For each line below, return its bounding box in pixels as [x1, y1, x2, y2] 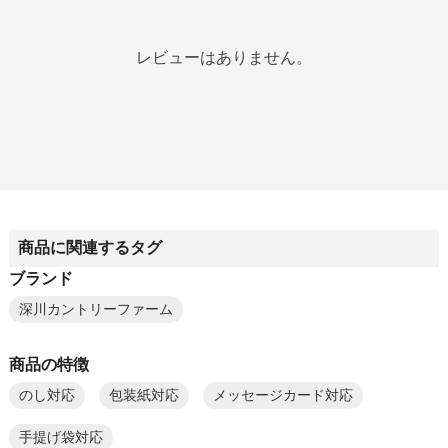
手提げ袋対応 [18, 429, 103, 445]
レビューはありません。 [136, 49, 312, 66]
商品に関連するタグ [17, 239, 162, 257]
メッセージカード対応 [212, 387, 353, 403]
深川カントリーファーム [18, 301, 173, 317]
